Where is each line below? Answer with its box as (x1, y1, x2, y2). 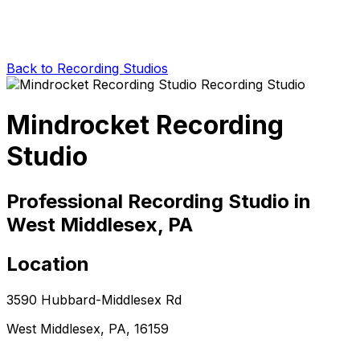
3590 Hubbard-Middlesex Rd (6, 291, 182, 308)
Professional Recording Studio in (6, 189, 311, 213)
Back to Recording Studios (6, 59, 168, 76)
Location (6, 252, 89, 276)
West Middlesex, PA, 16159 (6, 320, 169, 337)
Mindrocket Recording (6, 109, 284, 141)
